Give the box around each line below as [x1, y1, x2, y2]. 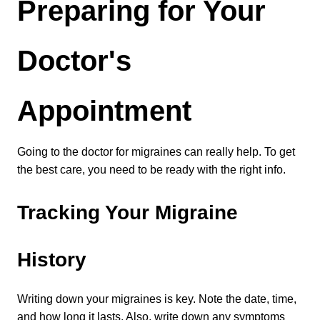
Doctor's [17, 45, 131, 76]
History [17, 249, 86, 271]
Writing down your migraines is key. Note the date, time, [17, 293, 296, 305]
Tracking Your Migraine [17, 201, 238, 224]
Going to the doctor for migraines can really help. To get [17, 146, 295, 158]
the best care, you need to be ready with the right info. [17, 164, 286, 176]
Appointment [17, 95, 191, 126]
